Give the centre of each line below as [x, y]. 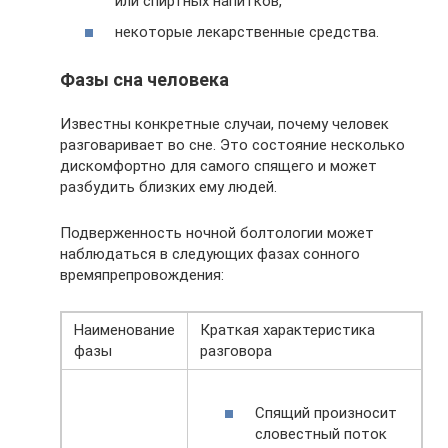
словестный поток [321, 433]
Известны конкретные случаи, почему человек [224, 124]
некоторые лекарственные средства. [247, 32]
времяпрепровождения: [142, 275]
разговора [236, 351]
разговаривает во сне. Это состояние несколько [232, 145]
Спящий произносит [326, 412]
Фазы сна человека [144, 80]
